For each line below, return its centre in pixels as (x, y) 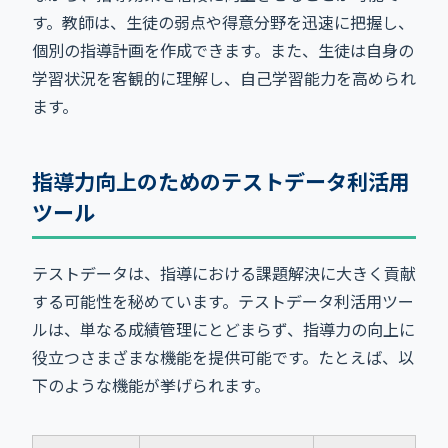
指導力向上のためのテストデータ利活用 (221, 180)
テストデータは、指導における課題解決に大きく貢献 (224, 272)
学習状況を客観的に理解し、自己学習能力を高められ (224, 77)
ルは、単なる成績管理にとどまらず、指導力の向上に (223, 328)
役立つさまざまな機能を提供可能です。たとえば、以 (223, 356)
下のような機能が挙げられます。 (151, 384)
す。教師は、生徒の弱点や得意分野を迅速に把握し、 (223, 21)
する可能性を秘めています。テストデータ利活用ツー (223, 300)
